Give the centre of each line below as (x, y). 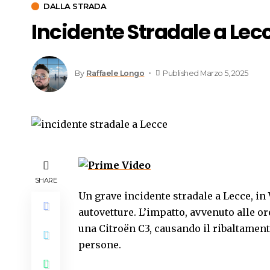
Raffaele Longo (115, 73)
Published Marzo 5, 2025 (206, 73)
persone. (100, 245)
